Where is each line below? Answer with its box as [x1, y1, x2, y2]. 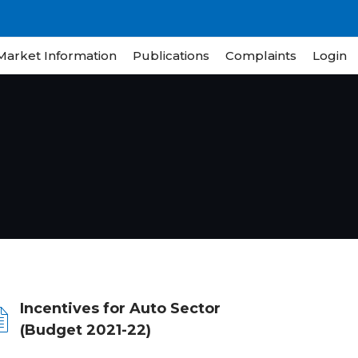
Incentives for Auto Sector [20, 299, 221, 317]
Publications [133, 48, 209, 63]
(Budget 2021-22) [20, 320, 151, 339]
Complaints [225, 48, 296, 63]
